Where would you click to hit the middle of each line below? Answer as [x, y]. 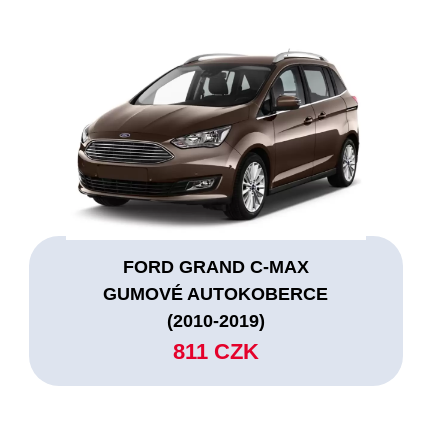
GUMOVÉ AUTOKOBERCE [216, 293]
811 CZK [215, 351]
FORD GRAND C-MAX [215, 266]
